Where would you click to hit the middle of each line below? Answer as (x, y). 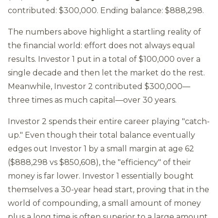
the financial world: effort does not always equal (101, 45)
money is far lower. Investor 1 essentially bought (101, 176)
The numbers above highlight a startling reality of (104, 32)
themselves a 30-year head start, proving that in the (109, 189)
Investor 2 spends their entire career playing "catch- (109, 121)
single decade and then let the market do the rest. (106, 73)
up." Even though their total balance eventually (101, 135)
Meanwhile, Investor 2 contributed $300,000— (99, 86)
